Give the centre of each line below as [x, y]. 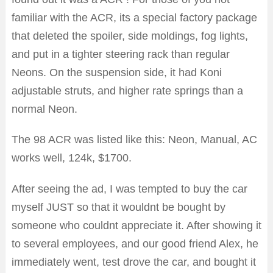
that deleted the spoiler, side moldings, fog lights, [130, 36]
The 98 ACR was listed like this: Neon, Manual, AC [134, 140]
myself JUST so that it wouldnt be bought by [119, 207]
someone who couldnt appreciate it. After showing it [136, 226]
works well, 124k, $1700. [72, 158]
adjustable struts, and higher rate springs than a [127, 91]
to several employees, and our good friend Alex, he [135, 244]
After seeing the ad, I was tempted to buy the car [129, 189]
